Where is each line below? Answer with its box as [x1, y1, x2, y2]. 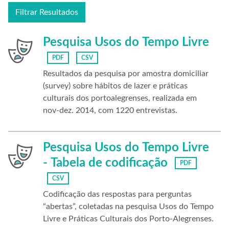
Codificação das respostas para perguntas [43, 190, 192, 198]
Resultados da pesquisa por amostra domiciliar [43, 70, 209, 78]
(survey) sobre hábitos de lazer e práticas [43, 82, 188, 90]
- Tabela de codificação [43, 157, 168, 169]
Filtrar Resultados [15, 8, 78, 16]
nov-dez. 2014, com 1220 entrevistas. [43, 106, 177, 114]
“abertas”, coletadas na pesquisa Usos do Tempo [43, 202, 214, 211]
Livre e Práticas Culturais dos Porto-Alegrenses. [43, 215, 214, 223]
